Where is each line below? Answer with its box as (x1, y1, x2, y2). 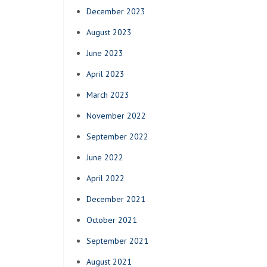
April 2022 (86, 172, 125, 184)
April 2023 (86, 68, 125, 79)
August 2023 (86, 26, 132, 38)
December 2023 (86, 5, 145, 17)
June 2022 (86, 151, 123, 163)
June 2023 (86, 47, 123, 58)
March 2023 (86, 89, 129, 100)
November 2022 (86, 110, 146, 121)
